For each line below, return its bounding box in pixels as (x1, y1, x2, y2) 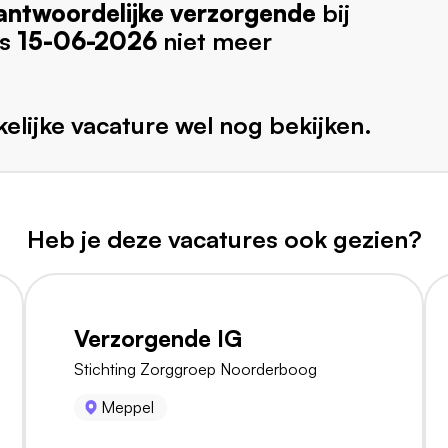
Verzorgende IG (74, 324, 242, 353)
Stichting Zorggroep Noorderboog (74, 359, 317, 380)
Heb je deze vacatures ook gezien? (26, 224, 422, 255)
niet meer (163, 26, 272, 57)
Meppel (101, 397, 155, 418)
